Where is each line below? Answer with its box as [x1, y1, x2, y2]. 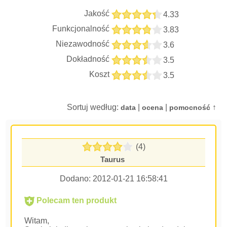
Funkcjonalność [52, 24, 110, 33]
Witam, [24, 216, 50, 225]
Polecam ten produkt [34, 196, 117, 205]
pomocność [169, 103, 210, 111]
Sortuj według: [66, 103, 121, 111]
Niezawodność [56, 40, 110, 48]
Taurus [100, 155, 125, 164]
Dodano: [59, 174, 93, 183]
